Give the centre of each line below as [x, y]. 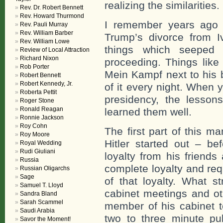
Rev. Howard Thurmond [52, 16]
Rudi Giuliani [38, 151]
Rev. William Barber [47, 33]
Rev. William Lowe [45, 41]
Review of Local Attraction [55, 50]
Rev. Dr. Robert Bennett [52, 7]
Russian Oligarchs [45, 168]
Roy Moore [35, 134]
